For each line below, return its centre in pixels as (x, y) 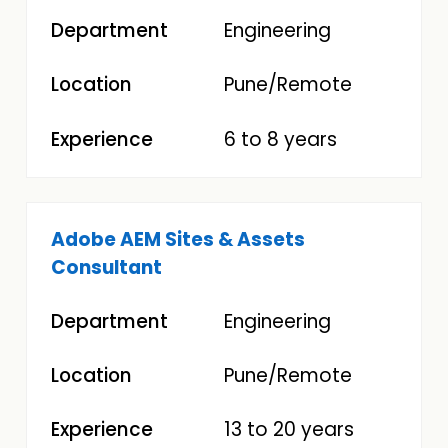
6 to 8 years (280, 139)
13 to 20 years (289, 430)
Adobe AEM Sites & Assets (178, 239)
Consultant (107, 267)
